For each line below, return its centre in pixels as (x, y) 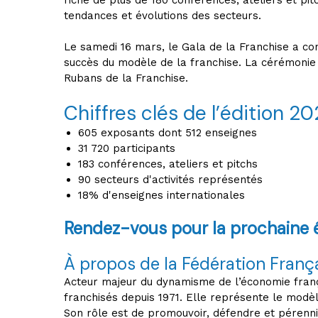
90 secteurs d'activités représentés (172, 180)
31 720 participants (127, 148)
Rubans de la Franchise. (126, 78)
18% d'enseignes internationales (161, 195)
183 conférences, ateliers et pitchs (168, 164)
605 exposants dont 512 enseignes (168, 133)
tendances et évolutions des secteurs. (163, 16)
